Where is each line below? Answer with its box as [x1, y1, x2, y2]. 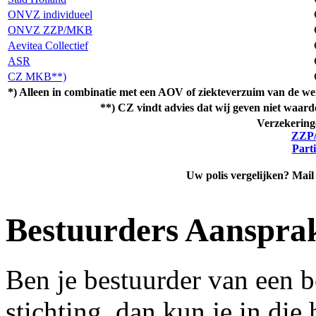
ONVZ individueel [8, 8, 92, 21]
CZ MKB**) [8, 71, 66, 83]
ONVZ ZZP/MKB [8, 24, 92, 37]
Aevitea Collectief [8, 39, 88, 52]
